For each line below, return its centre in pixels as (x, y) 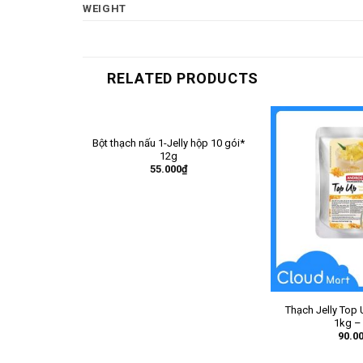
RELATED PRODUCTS (183, 78)
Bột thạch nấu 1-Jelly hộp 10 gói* (169, 143)
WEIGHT (105, 8)
